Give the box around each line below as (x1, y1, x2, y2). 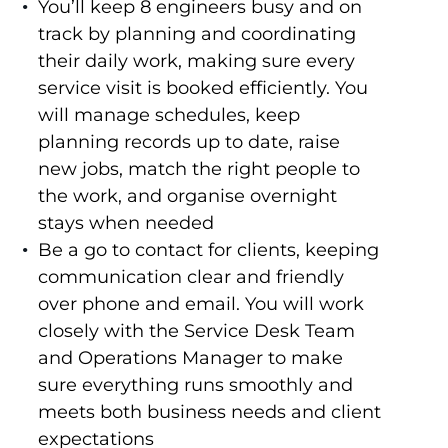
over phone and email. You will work (37, 293, 364, 316)
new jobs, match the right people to (37, 158, 360, 181)
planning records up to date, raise (37, 131, 340, 154)
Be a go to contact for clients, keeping (37, 239, 379, 262)
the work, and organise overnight (37, 185, 337, 208)
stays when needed (37, 212, 214, 235)
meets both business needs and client (37, 401, 381, 424)
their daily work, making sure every (37, 50, 355, 73)
